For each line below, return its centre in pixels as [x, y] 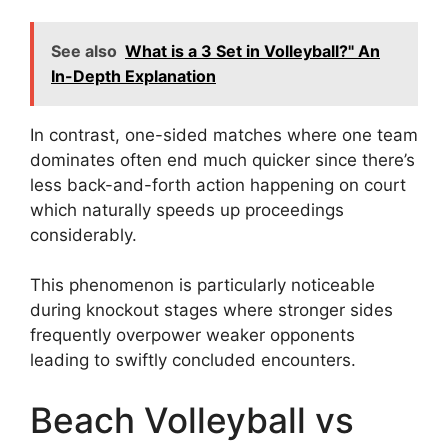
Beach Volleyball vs [192, 419]
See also [84, 50]
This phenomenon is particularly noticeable [202, 285]
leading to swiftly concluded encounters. [193, 360]
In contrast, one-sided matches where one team [224, 134]
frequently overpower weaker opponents [192, 335]
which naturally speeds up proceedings [187, 209]
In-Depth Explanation [133, 75]
